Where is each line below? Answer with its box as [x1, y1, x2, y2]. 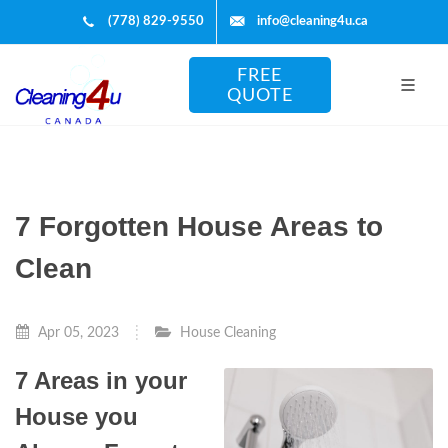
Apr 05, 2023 [34, 325, 119, 340]
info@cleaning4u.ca [257, 15, 368, 28]
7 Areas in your [15, 367, 187, 394]
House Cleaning [180, 325, 276, 340]
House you [15, 403, 138, 430]
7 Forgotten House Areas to [15, 211, 383, 242]
